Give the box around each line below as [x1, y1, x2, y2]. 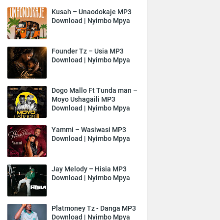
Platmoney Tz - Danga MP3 [52, 204, 136, 212]
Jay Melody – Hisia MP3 [52, 165, 127, 173]
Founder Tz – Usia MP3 [52, 47, 124, 55]
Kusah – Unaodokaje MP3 [52, 8, 132, 16]
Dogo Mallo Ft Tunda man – [52, 86, 137, 94]
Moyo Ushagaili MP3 [52, 95, 115, 103]
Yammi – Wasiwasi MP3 [52, 126, 126, 134]
